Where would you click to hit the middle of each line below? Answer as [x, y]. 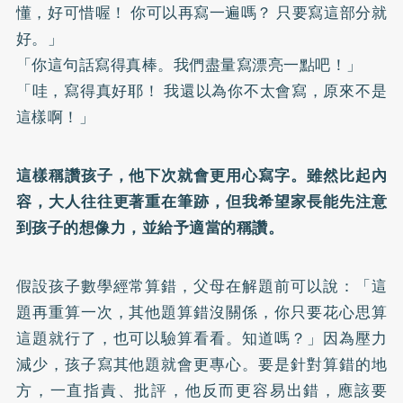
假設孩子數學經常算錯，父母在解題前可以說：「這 [201, 286]
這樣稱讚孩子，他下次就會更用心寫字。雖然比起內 [201, 175]
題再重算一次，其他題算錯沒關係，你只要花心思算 [201, 312]
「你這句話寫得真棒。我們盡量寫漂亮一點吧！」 [189, 64]
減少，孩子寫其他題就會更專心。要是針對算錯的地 [201, 364]
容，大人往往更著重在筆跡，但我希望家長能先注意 [201, 201]
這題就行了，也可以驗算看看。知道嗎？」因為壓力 [201, 338]
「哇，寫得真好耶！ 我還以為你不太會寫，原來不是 [201, 90]
